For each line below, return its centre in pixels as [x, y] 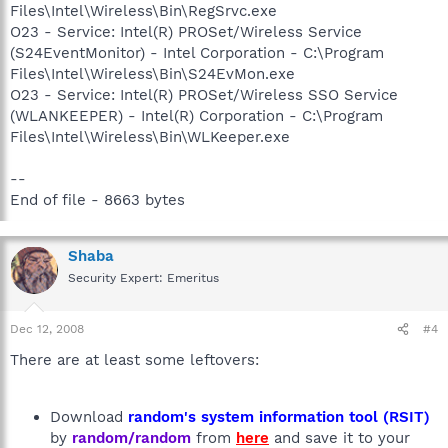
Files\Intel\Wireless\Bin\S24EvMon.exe [152, 73]
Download [89, 417]
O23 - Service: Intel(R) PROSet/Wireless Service [186, 31]
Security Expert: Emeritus [143, 277]
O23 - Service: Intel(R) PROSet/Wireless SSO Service [204, 94]
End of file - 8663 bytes [97, 199]
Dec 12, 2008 [47, 329]
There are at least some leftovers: [134, 360]
